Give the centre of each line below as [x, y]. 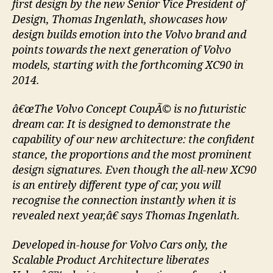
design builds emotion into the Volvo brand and [129, 35]
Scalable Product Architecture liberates [111, 260]
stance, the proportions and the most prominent [132, 155]
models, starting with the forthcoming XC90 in [128, 65]
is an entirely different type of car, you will [116, 186]
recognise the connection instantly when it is [124, 201]
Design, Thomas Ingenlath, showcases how [120, 19]
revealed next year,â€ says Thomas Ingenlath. [126, 216]
